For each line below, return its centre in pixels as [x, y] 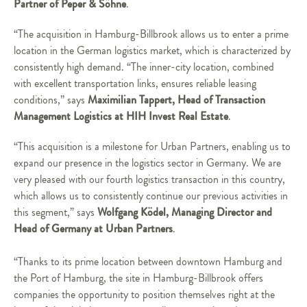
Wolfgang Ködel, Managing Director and [185, 212]
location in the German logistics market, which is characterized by [152, 51]
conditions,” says [51, 100]
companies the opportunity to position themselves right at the [144, 295]
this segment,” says [56, 212]
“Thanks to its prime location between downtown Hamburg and [148, 262]
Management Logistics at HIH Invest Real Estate [121, 116]
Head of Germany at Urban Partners [93, 229]
